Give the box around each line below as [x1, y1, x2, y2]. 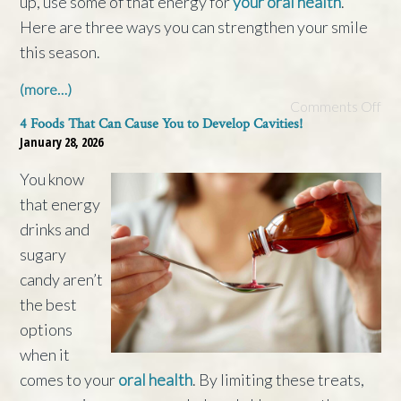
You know [20, 168, 85, 189]
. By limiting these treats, [192, 369, 365, 389]
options [20, 319, 73, 339]
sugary [20, 243, 67, 264]
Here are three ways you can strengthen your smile [20, 16, 369, 37]
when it [20, 344, 71, 364]
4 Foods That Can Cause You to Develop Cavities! [20, 114, 303, 133]
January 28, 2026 [20, 132, 104, 150]
